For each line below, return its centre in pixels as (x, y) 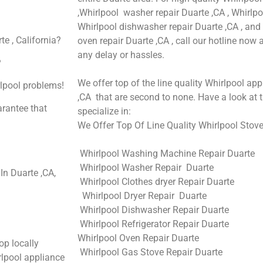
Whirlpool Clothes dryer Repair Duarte (156, 181)
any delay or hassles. (121, 55)
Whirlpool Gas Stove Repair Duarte (150, 252)
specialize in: (104, 111)
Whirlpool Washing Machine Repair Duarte (166, 153)
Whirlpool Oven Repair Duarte (138, 238)
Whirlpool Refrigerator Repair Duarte (153, 224)
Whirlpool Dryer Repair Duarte (142, 195)
